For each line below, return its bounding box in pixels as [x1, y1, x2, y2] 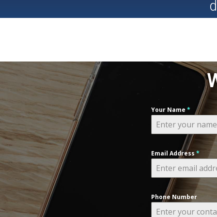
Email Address [151, 149, 196, 158]
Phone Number [151, 193, 197, 201]
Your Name [151, 106, 187, 114]
